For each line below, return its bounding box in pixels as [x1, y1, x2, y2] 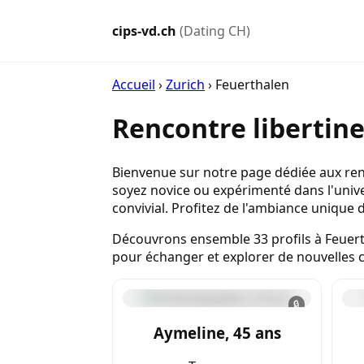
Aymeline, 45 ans [153, 322, 281, 343]
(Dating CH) [180, 22, 250, 40]
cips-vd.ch [112, 22, 180, 40]
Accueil [112, 76, 155, 93]
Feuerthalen [215, 76, 289, 93]
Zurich [166, 76, 205, 93]
